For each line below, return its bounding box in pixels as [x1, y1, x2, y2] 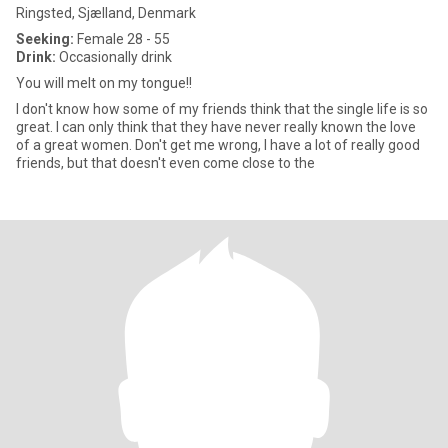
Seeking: [16, 31, 74, 47]
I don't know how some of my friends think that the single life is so [16, 101, 428, 117]
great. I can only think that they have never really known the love [16, 119, 416, 135]
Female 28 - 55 [74, 31, 170, 47]
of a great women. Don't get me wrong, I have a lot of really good [16, 137, 420, 153]
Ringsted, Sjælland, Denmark [16, 5, 196, 21]
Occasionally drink [56, 49, 172, 65]
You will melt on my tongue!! [16, 75, 192, 91]
